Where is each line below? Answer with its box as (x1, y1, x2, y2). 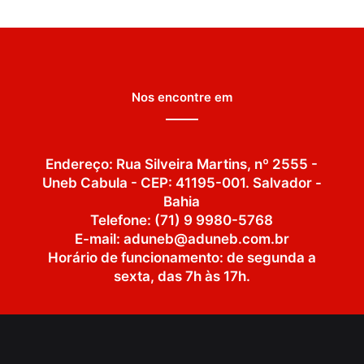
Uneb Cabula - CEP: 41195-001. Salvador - (41, 174, 322, 191)
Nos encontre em (131, 89, 232, 105)
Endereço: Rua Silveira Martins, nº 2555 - (45, 155, 318, 172)
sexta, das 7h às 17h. (113, 267, 250, 284)
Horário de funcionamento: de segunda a (47, 249, 316, 266)
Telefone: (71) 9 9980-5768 (90, 211, 274, 228)
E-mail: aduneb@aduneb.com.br (74, 230, 289, 247)
